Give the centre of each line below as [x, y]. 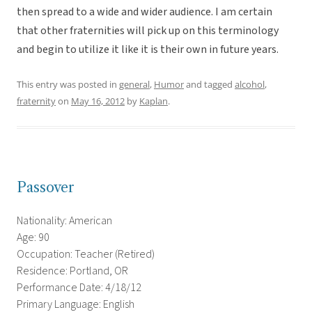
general [134, 85]
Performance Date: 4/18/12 [79, 288]
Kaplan [154, 101]
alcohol [250, 85]
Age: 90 [33, 238]
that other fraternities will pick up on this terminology [148, 31]
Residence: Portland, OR [72, 271]
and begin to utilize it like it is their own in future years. [148, 50]
